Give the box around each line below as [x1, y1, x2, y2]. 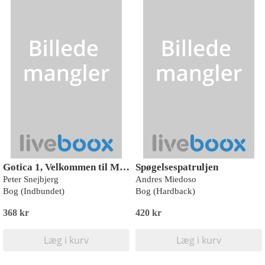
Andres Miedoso [135, 174, 196, 184]
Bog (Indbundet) [3, 186, 64, 196]
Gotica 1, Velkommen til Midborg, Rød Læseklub [119, 161, 130, 173]
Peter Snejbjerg [3, 174, 59, 184]
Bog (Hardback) [135, 186, 195, 196]
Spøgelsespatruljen [135, 161, 218, 173]
